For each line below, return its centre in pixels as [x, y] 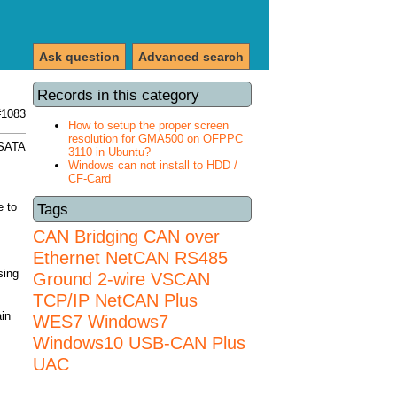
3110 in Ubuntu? [109, 152]
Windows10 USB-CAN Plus [139, 343]
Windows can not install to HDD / [153, 165]
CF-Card [90, 178]
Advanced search [191, 57]
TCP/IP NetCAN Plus [115, 300]
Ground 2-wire [89, 279]
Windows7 [128, 322]
